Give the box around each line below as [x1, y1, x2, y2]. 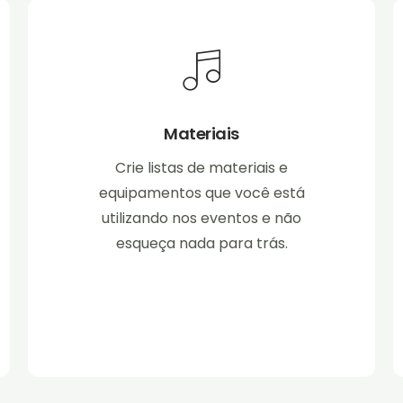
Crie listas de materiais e [115, 157, 288, 179]
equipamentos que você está [98, 183, 305, 204]
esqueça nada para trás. [115, 233, 288, 255]
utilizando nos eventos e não [102, 208, 301, 229]
